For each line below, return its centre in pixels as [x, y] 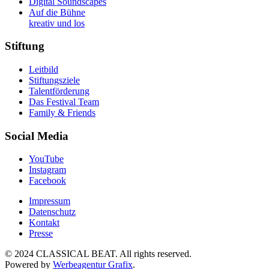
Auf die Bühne [57, 12]
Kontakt [44, 223]
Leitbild [44, 69]
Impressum [50, 201]
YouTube [46, 159]
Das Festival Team [64, 101]
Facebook [47, 181]
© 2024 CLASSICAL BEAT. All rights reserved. [98, 254]
